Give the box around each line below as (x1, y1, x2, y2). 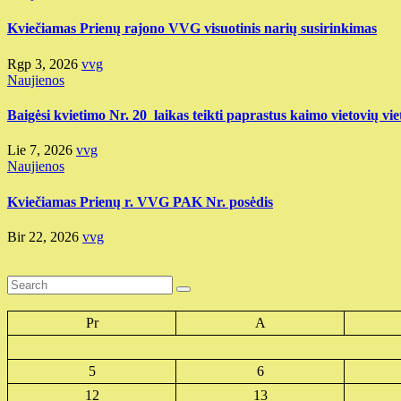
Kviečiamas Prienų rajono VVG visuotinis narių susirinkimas (7, 21, 377, 37)
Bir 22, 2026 (7, 228, 82, 244)
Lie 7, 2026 (7, 142, 76, 158)
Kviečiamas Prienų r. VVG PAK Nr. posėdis (7, 193, 273, 209)
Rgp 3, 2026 (7, 55, 81, 72)
